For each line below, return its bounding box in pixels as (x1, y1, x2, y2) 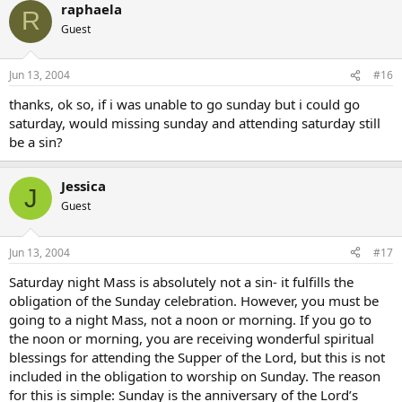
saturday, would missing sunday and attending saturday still (9, 114, 380, 132)
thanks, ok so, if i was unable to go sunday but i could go (9, 95, 360, 113)
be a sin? (9, 133, 63, 151)
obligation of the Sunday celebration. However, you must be (9, 291, 379, 310)
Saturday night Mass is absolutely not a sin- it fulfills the (9, 272, 354, 291)
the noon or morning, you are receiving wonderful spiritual (9, 328, 374, 347)
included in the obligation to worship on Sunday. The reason (9, 366, 380, 385)
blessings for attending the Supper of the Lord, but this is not (9, 347, 385, 366)
